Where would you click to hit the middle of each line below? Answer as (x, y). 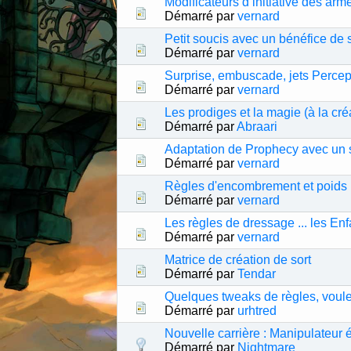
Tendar (257, 274)
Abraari (257, 127)
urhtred (257, 311)
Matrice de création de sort (238, 260)
